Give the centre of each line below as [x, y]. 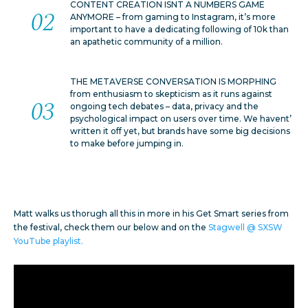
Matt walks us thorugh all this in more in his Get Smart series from [151, 213]
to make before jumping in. [127, 143]
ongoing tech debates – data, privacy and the [165, 106]
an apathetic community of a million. [147, 41]
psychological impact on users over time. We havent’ [181, 118]
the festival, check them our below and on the [111, 227]
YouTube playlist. [49, 241]
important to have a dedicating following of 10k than [180, 29]
